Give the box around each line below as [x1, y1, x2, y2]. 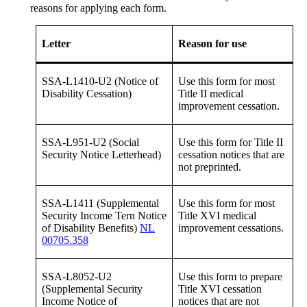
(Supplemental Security [42, 283, 143, 295]
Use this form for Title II [178, 136, 283, 149]
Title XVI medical [178, 210, 256, 222]
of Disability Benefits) [42, 222, 140, 234]
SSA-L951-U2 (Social [42, 136, 139, 149]
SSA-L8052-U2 [42, 271, 112, 283]
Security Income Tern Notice [42, 210, 167, 222]
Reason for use [178, 38, 247, 50]
